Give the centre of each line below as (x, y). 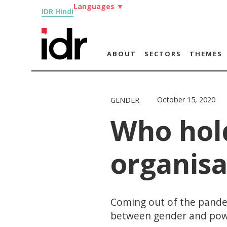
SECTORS (163, 54)
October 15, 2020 (186, 100)
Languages (95, 6)
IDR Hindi (58, 11)
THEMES (206, 54)
